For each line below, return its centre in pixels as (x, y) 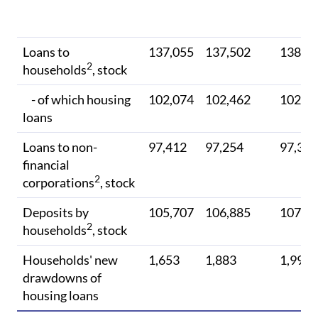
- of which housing (77, 100)
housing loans (61, 296)
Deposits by (56, 213)
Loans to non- (60, 147)
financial (46, 165)
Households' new (70, 260)
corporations (59, 183)
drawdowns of (62, 278)
